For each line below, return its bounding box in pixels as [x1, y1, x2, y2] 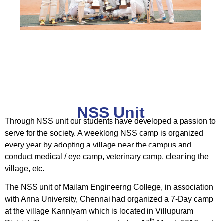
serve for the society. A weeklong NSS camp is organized [5, 128, 203, 137]
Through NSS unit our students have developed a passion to [5, 116, 216, 125]
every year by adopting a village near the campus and [5, 140, 191, 149]
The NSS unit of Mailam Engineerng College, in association [5, 183, 213, 192]
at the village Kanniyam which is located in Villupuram [5, 207, 193, 216]
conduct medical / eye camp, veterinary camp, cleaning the [5, 152, 209, 161]
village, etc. [5, 164, 44, 173]
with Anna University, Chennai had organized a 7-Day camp [5, 195, 213, 204]
